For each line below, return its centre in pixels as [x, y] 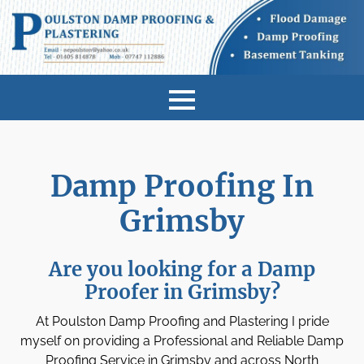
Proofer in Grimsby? [182, 292]
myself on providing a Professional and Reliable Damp [182, 341]
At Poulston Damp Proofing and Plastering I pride [182, 322]
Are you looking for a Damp [182, 270]
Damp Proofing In [182, 187]
